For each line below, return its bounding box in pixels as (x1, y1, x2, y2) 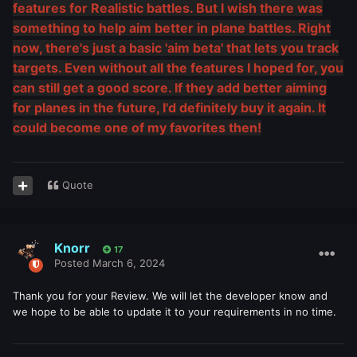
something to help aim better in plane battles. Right (13, 20, 331, 37)
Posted (54, 257, 92, 270)
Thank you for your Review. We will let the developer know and (13, 289, 328, 303)
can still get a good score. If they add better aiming (13, 80, 327, 96)
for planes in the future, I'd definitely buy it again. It (13, 100, 326, 116)
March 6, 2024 (92, 257, 165, 270)
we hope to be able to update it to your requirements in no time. (13, 305, 336, 319)
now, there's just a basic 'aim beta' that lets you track (13, 40, 339, 57)
